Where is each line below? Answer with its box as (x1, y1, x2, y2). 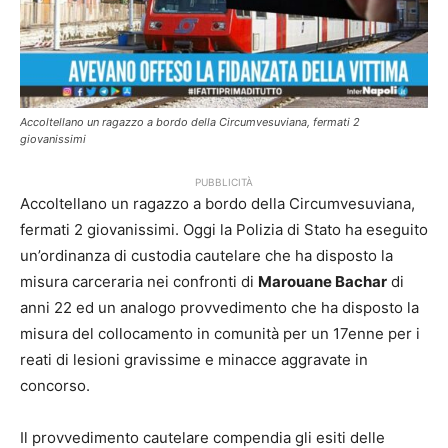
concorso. (20, 376, 90, 396)
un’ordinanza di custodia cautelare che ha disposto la (20, 246, 393, 266)
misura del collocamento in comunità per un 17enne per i (20, 324, 420, 344)
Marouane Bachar (258, 272, 387, 292)
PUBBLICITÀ (195, 176, 253, 189)
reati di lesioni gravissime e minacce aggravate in (20, 350, 368, 370)
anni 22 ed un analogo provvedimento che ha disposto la (20, 298, 419, 318)
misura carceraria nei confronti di (20, 272, 258, 292)
